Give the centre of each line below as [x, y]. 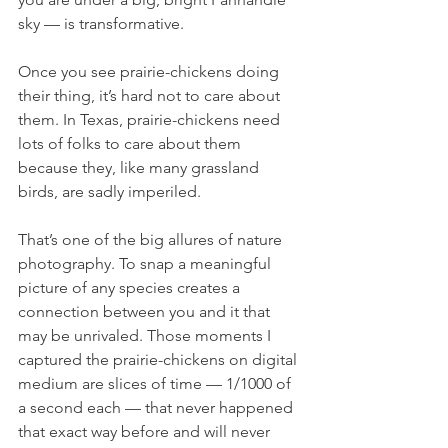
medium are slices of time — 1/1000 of [156, 383]
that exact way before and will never [146, 431]
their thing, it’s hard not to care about [151, 95]
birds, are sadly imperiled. [109, 191]
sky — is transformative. [101, 23]
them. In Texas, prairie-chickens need [151, 119]
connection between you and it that [146, 311]
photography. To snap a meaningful [146, 263]
